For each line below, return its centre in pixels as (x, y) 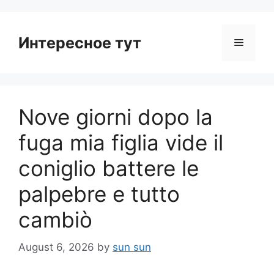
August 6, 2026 (56, 247)
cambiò (55, 220)
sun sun (132, 247)
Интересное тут (80, 43)
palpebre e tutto (99, 194)
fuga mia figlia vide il (121, 143)
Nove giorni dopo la (116, 117)
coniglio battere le (109, 168)
